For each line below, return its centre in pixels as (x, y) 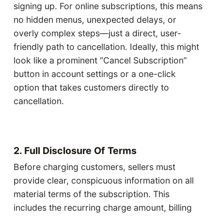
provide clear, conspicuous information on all (103, 181)
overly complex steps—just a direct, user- (97, 33)
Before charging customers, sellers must (94, 167)
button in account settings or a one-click (94, 74)
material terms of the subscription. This (91, 194)
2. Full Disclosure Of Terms (75, 151)
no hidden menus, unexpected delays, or (95, 19)
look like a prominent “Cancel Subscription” (100, 60)
